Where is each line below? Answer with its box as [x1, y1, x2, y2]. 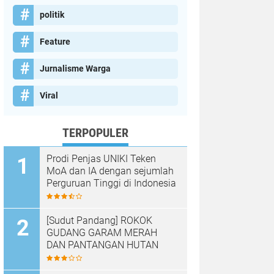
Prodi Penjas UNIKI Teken [46, 153, 156, 165]
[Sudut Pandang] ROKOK [46, 215, 152, 226]
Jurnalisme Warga [40, 64, 111, 73]
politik [40, 10, 64, 20]
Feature [40, 37, 70, 46]
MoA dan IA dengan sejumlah [46, 165, 174, 177]
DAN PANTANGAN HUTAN [46, 239, 158, 251]
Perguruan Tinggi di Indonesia [46, 177, 176, 189]
